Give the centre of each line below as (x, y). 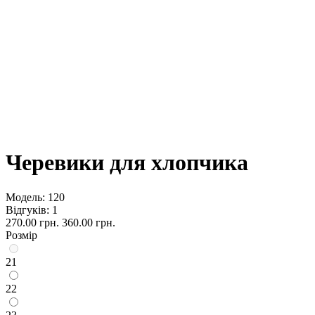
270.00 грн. (32, 222)
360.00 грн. (89, 222)
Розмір (21, 235)
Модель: (25, 197)
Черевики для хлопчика (127, 163)
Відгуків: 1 (32, 210)
